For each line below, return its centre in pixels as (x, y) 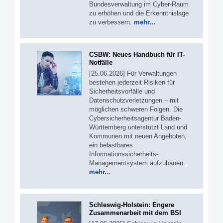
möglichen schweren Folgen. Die (136, 110)
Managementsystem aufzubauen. (137, 163)
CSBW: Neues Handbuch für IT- (137, 55)
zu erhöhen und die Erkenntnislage (139, 13)
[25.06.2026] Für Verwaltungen (133, 74)
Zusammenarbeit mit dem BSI (135, 213)
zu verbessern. (111, 22)
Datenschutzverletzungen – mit (134, 101)
